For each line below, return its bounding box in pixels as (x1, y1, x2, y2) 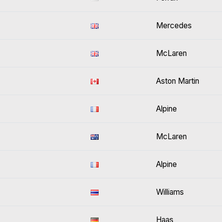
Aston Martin (156, 76, 199, 86)
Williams (156, 187, 184, 197)
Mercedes (156, 21, 192, 31)
